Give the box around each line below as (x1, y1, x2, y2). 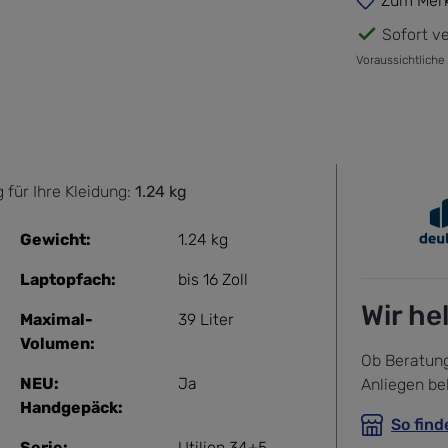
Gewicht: (20, 229, 91, 249)
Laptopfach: (20, 269, 116, 289)
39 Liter (178, 309, 234, 329)
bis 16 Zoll (178, 269, 248, 289)
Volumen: (20, 333, 95, 353)
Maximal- (20, 309, 93, 329)
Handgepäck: (20, 397, 123, 417)
